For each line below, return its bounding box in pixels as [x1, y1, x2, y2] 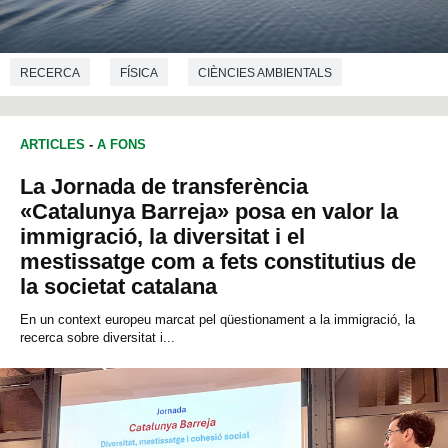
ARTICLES [20, 137, 85, 153]
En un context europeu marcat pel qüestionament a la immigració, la [20, 312, 415, 328]
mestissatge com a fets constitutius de [20, 249, 416, 275]
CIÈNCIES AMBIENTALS [198, 65, 332, 80]
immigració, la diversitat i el [20, 224, 305, 250]
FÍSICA [120, 65, 158, 80]
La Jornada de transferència [20, 174, 308, 200]
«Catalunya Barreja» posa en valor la [20, 199, 398, 225]
